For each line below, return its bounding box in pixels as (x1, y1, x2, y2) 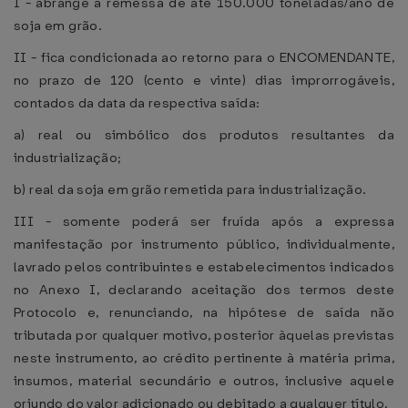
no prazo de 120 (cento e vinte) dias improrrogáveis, (14, 71, 394, 89)
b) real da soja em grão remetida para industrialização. (14, 180, 367, 199)
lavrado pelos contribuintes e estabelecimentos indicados (14, 258, 394, 276)
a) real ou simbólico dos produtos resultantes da (14, 126, 394, 144)
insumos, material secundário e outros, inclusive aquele (14, 372, 394, 390)
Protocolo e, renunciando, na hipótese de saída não (14, 303, 394, 321)
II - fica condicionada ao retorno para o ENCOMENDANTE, (14, 48, 394, 66)
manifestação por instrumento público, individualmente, (14, 235, 394, 253)
